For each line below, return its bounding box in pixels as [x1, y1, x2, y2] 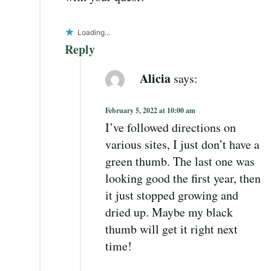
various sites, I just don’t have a [105, 136, 260, 153]
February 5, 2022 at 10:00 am [105, 105, 195, 116]
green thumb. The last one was [105, 153, 255, 170]
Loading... [77, 28, 110, 38]
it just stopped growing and [105, 187, 238, 204]
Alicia [140, 69, 171, 87]
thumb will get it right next [105, 221, 238, 238]
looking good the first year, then [105, 170, 261, 187]
